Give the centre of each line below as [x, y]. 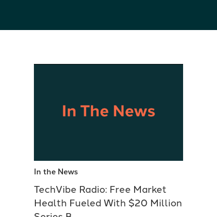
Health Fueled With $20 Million [108, 203]
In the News [56, 171]
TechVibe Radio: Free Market [100, 189]
